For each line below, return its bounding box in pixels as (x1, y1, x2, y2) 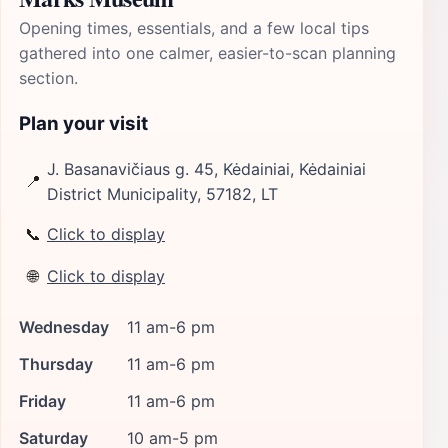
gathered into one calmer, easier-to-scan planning (19, 43, 396, 63)
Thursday (19, 353, 93, 374)
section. (19, 68, 78, 88)
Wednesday (19, 316, 109, 337)
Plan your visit (19, 112, 148, 135)
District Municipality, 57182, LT (47, 183, 278, 204)
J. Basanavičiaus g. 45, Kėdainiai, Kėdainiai (47, 158, 366, 179)
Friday (19, 390, 66, 411)
